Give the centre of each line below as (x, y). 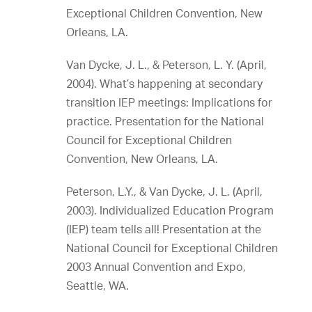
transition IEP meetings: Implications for (169, 102)
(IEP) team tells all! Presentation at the (164, 229)
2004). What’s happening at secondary (164, 84)
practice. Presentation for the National (165, 121)
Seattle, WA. (97, 286)
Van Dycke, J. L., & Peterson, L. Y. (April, (166, 65)
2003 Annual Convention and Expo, (156, 267)
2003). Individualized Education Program (170, 210)
